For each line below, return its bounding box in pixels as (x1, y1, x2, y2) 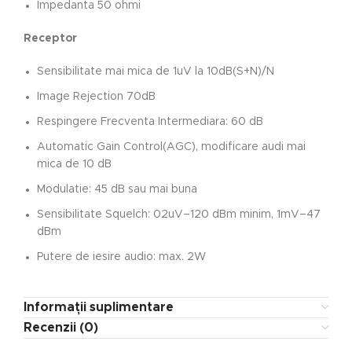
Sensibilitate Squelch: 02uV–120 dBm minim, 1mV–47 (37, 209, 321, 220)
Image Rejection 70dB (37, 91, 156, 102)
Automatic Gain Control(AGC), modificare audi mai (37, 141, 306, 152)
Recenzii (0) (24, 321, 98, 334)
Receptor (24, 33, 77, 44)
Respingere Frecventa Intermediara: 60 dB (37, 116, 263, 127)
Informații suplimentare (24, 301, 174, 313)
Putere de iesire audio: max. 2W (37, 251, 206, 262)
